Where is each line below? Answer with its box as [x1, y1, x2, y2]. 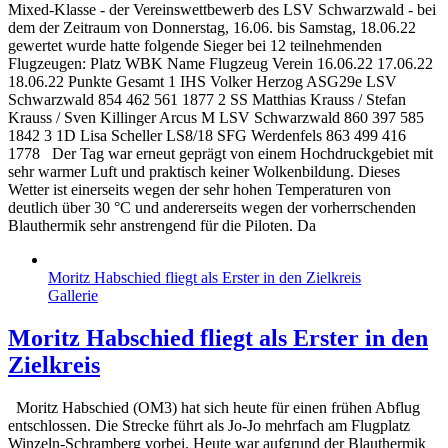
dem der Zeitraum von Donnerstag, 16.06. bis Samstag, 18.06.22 [8, 18, 416, 36]
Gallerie [48, 286, 98, 304]
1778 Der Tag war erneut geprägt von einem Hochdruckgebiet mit [8, 144, 433, 162]
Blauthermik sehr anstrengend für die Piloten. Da [8, 216, 316, 234]
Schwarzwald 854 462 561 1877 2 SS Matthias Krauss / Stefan [8, 90, 406, 108]
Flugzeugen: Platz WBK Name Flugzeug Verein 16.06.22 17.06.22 [8, 54, 433, 72]
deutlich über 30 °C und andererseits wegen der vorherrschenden [8, 198, 416, 216]
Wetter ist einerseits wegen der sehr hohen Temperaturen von [8, 180, 391, 198]
